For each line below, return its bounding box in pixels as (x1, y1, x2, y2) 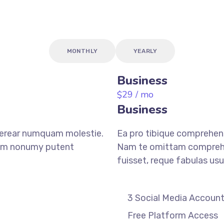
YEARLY (133, 47, 157, 55)
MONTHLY (66, 47, 98, 55)
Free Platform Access (127, 210, 218, 221)
